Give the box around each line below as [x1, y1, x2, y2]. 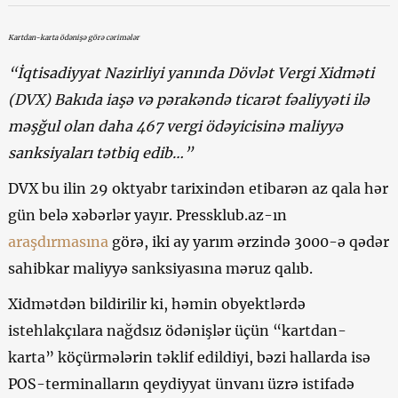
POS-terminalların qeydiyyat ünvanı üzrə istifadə [7, 374, 354, 393]
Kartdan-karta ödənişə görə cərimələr [7, 32, 139, 42]
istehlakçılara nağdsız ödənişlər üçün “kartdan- [7, 321, 346, 339]
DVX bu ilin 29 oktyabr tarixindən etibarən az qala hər [7, 179, 388, 197]
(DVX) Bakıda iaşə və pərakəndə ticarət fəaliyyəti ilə [7, 90, 370, 108]
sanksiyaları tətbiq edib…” [7, 143, 193, 162]
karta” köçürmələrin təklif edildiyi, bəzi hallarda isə [7, 347, 370, 366]
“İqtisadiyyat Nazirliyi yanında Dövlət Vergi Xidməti [7, 63, 374, 82]
